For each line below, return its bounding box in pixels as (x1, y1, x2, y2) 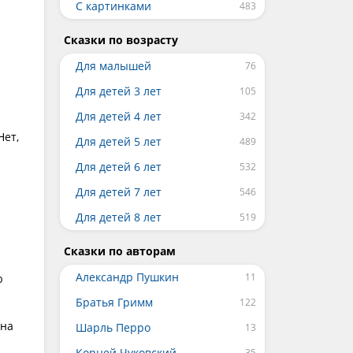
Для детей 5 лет (76, 134, 162, 149)
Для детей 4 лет (76, 109, 162, 124)
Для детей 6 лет (76, 159, 162, 174)
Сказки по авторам (64, 243, 176, 258)
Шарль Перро (76, 320, 150, 335)
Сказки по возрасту (64, 32, 178, 47)
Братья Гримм (76, 295, 153, 310)
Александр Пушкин (76, 269, 179, 284)
